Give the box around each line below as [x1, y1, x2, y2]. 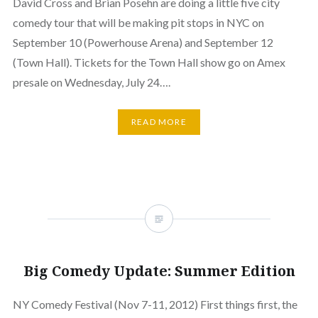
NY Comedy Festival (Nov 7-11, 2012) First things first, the [12, 297, 297, 311]
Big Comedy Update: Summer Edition [23, 261, 295, 280]
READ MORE [131, 116, 187, 128]
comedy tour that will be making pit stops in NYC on [12, 16, 264, 29]
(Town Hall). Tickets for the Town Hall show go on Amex [12, 55, 285, 69]
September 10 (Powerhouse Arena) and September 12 [12, 35, 273, 49]
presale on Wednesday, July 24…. [12, 75, 170, 89]
